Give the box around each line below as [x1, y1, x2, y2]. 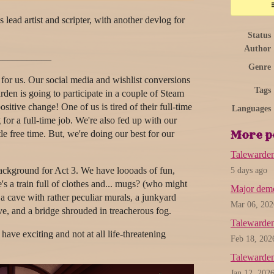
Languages [232, 104, 271, 114]
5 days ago [231, 166, 267, 176]
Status [248, 31, 271, 40]
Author [244, 44, 271, 54]
